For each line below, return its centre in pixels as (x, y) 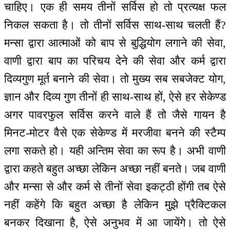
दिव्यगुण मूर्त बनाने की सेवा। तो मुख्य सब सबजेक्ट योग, (115, 79)
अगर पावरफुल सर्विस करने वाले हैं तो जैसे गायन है (115, 115)
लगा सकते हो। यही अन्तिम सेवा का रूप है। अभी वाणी (115, 151)
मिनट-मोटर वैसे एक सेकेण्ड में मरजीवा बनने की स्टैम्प (115, 133)
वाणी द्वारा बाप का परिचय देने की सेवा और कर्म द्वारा (115, 61)
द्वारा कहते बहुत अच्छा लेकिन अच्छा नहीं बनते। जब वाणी (115, 169)
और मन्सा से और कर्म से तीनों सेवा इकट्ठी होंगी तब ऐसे (115, 187)
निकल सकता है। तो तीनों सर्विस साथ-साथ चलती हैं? (115, 25)
